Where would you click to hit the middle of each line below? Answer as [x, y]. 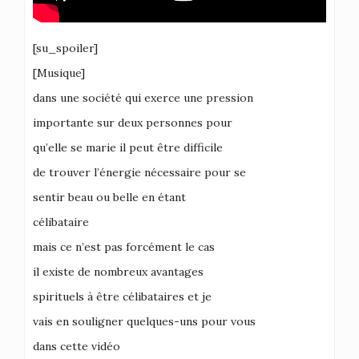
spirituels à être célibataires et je [122, 296]
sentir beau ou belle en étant [109, 197]
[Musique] [59, 73]
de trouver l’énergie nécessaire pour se [139, 172]
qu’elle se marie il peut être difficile [128, 147]
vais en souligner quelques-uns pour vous [144, 321]
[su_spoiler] [65, 48]
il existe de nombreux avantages [118, 272]
